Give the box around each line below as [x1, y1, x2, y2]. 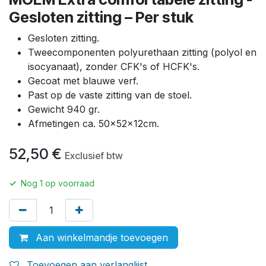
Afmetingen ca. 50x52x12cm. [28, 118, 159, 130]
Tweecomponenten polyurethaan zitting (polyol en [28, 46, 256, 59]
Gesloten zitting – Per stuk [9, 8, 194, 27]
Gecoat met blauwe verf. [28, 75, 138, 87]
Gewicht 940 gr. [28, 103, 100, 116]
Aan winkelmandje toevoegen [33, 232, 168, 244]
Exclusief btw [65, 150, 123, 162]
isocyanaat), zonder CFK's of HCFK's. [28, 61, 199, 73]
